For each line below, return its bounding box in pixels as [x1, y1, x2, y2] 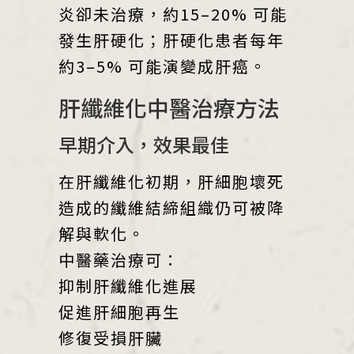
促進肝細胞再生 [58, 299, 180, 323]
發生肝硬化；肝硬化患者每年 [58, 28, 284, 51]
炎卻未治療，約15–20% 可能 [58, 2, 288, 25]
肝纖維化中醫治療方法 [58, 91, 280, 123]
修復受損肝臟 [58, 326, 163, 349]
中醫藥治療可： [58, 247, 180, 271]
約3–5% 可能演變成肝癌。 [58, 54, 267, 77]
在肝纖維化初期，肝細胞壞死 [58, 169, 284, 193]
